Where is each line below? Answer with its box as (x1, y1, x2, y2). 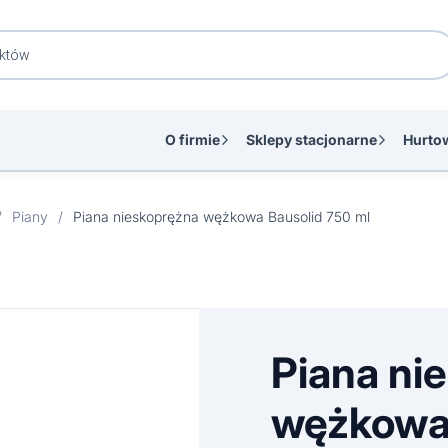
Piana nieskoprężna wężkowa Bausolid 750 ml (73, 208, 370, 225)
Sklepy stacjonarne (246, 131, 377, 148)
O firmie (165, 131, 220, 148)
